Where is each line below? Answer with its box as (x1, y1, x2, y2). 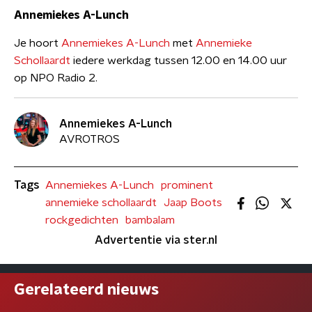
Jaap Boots (164, 197, 222, 208)
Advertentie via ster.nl (95, 235, 217, 246)
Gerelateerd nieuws (14, 282, 159, 297)
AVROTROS (59, 133, 120, 145)
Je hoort (14, 38, 61, 49)
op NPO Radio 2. (14, 72, 97, 84)
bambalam (125, 214, 175, 226)
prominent (161, 180, 213, 191)
